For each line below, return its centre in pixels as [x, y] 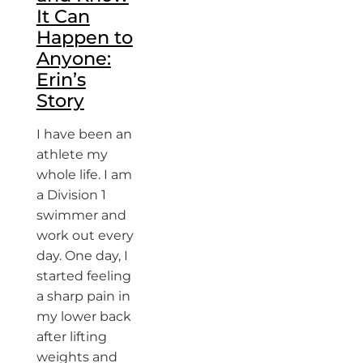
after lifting [71, 336]
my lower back [83, 316]
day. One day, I [82, 255]
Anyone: [73, 58]
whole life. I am [84, 174]
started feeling [83, 275]
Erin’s [61, 79]
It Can [63, 16]
